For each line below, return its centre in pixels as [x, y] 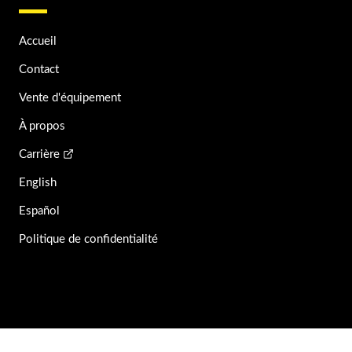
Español [39, 211]
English [37, 182]
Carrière [39, 154]
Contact [38, 69]
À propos [42, 126]
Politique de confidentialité [88, 239]
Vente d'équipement [70, 97]
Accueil [37, 41]
